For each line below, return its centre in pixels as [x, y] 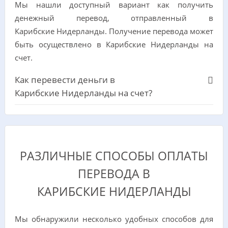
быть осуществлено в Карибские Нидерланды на [114, 44]
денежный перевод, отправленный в [114, 18]
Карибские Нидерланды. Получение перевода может [114, 31]
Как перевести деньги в [65, 80]
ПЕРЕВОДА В [114, 174]
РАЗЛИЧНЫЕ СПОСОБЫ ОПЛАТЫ [114, 156]
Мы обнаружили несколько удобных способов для [114, 219]
